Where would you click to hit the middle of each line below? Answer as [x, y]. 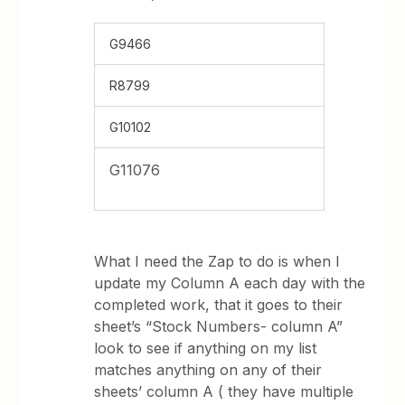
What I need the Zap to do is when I [217, 261]
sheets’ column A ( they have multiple [224, 391]
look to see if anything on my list [206, 348]
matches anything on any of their [208, 370]
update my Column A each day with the [230, 283]
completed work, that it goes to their [219, 305]
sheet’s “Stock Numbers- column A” [219, 326]
